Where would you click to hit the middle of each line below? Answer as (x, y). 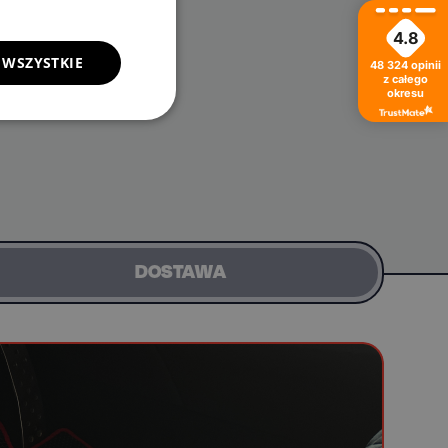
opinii (426, 65)
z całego (406, 79)
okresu (406, 93)
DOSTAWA (180, 272)
